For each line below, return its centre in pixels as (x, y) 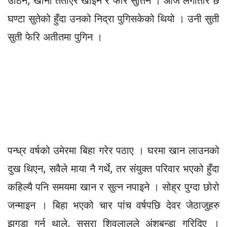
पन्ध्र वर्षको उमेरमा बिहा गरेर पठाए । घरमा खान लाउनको (113, 150)
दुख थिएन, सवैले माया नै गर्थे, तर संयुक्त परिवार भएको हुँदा (113, 168)
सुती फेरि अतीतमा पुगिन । (55, 37)
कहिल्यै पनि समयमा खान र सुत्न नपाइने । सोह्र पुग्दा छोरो (113, 187)
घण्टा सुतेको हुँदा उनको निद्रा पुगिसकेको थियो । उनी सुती (113, 18)
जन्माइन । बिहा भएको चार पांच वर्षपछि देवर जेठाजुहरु (113, 205)
